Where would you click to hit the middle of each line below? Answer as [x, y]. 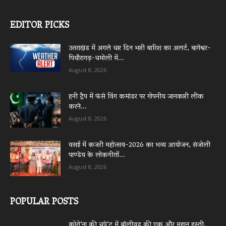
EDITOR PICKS [40, 26]
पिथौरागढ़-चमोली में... [96, 59]
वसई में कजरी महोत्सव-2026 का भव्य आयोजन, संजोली [139, 145]
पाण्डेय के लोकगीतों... [97, 155]
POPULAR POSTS [44, 203]
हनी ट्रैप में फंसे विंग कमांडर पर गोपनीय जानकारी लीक [136, 97]
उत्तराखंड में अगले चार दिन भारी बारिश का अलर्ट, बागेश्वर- [140, 48]
